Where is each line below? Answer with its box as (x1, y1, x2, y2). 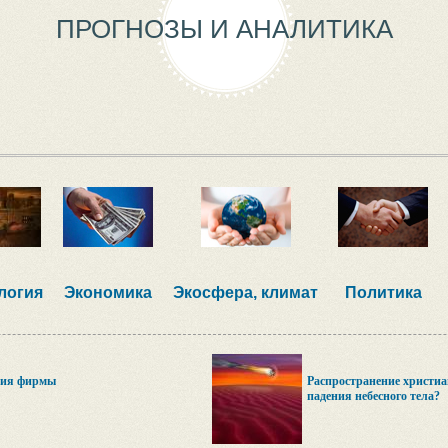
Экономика (64, 284, 152, 301)
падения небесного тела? (306, 389, 440, 403)
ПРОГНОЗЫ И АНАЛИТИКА (55, 14, 393, 44)
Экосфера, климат (173, 284, 318, 301)
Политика (344, 284, 422, 301)
